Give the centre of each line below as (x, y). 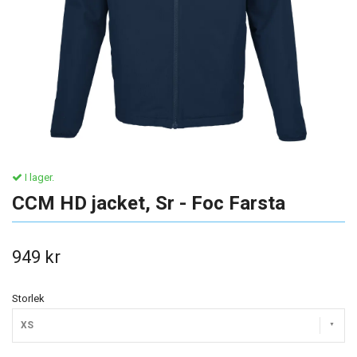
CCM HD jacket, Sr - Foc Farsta (149, 203)
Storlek (28, 298)
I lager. (38, 177)
